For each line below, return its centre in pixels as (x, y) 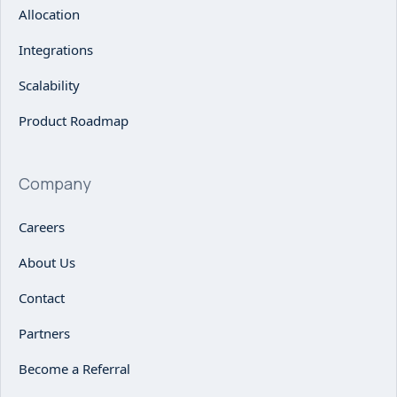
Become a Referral (74, 369)
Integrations (56, 50)
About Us (47, 263)
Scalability (49, 86)
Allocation (49, 15)
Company (55, 184)
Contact (42, 298)
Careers (42, 227)
